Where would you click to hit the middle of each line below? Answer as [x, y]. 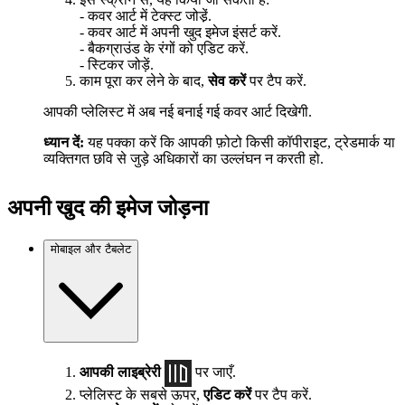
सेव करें [227, 80]
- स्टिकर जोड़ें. [117, 64]
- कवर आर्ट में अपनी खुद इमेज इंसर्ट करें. [180, 32]
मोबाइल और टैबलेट [91, 250]
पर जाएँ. [214, 372]
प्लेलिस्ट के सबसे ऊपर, [141, 395]
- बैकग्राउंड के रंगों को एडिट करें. [164, 48]
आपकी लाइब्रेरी [120, 372]
